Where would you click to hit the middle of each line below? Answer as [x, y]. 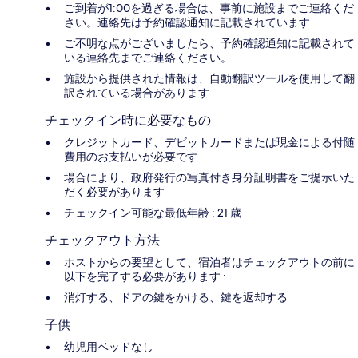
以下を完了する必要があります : [145, 276]
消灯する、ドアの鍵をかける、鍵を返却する [176, 297]
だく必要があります [114, 191]
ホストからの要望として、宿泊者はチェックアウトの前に [209, 262]
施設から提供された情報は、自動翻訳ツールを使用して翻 [209, 78]
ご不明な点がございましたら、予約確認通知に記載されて [209, 43]
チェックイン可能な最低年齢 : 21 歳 [153, 212]
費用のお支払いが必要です [131, 156]
